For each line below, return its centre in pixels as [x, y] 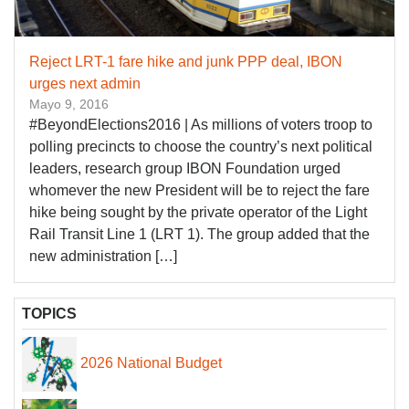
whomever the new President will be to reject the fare [199, 191]
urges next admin [85, 84]
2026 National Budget [151, 363]
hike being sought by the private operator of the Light [198, 213]
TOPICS [49, 314]
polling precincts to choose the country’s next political [201, 147]
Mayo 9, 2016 [69, 105]
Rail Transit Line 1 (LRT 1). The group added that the [199, 235]
